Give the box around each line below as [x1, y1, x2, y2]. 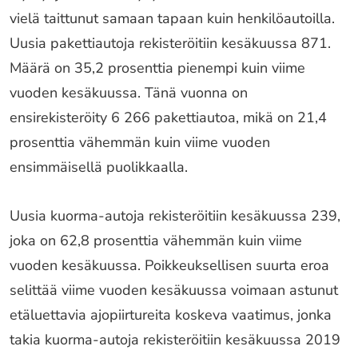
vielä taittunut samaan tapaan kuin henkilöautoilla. [10, 9, 335, 28]
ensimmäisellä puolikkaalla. [10, 157, 188, 177]
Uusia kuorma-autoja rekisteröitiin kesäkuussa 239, [10, 206, 340, 225]
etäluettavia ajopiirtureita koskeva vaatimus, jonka [10, 305, 332, 324]
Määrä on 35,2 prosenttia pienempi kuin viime [10, 58, 305, 78]
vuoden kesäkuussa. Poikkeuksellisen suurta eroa [10, 256, 329, 275]
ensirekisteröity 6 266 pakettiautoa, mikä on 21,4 [10, 108, 327, 127]
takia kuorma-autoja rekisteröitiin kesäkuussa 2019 [10, 330, 340, 349]
